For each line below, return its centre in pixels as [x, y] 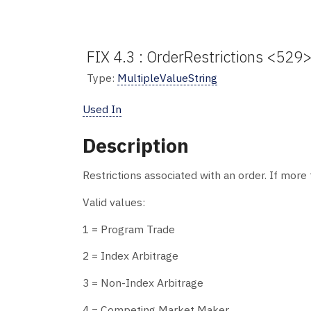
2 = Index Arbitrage [131, 256]
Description [136, 145]
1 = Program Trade [129, 229]
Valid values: [114, 202]
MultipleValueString [167, 78]
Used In [102, 109]
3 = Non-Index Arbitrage [143, 282]
